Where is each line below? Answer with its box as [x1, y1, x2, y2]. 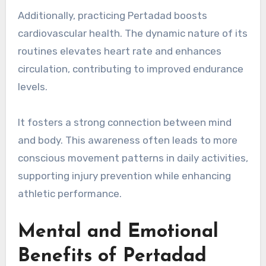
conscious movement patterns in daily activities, [17, 152, 248, 164]
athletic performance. [17, 188, 122, 199]
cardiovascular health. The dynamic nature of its [17, 27, 248, 39]
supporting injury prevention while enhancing [17, 170, 231, 182]
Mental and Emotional [17, 223, 218, 242]
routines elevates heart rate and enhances [17, 45, 221, 57]
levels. [17, 81, 47, 93]
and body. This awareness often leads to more [17, 134, 237, 146]
